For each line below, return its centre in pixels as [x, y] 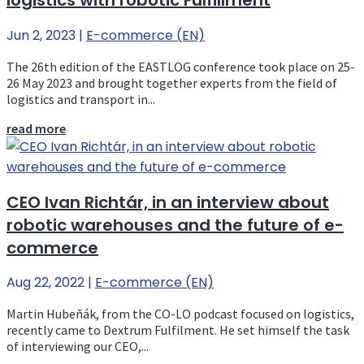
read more [36, 128]
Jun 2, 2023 [41, 35]
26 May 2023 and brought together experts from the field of [172, 82]
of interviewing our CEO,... [78, 347]
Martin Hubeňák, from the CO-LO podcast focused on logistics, [180, 314]
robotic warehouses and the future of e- [175, 225]
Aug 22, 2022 [45, 283]
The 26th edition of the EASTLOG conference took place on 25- [181, 66]
